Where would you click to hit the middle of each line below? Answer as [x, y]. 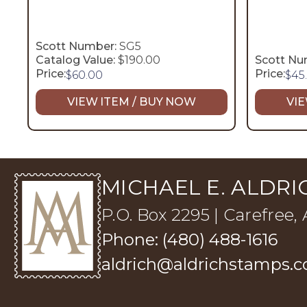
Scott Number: [76, 46]
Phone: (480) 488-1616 [189, 239]
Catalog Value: [75, 60]
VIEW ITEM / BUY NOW [132, 102]
